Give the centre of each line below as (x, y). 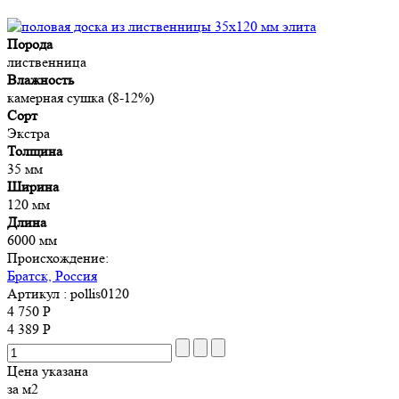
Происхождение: (58, 257)
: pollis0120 (94, 293)
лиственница (47, 61)
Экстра (28, 133)
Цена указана (48, 370)
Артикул (33, 293)
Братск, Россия (52, 275)
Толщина (35, 151)
